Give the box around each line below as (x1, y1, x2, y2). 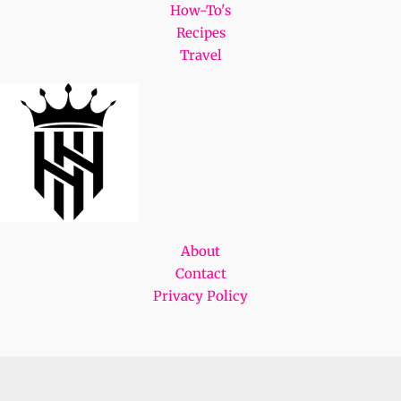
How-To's (170, 2, 231, 20)
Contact (175, 265, 226, 283)
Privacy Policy (153, 287, 248, 305)
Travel (179, 47, 222, 64)
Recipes (175, 24, 226, 42)
